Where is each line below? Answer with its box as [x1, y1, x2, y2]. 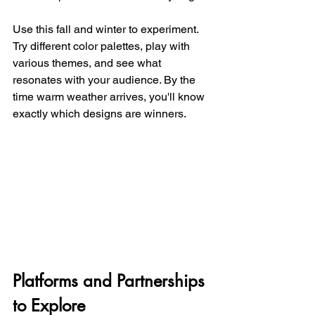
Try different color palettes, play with [13, 39, 193, 53]
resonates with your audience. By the [13, 73, 198, 87]
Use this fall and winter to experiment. [13, 22, 201, 37]
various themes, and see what [13, 56, 164, 70]
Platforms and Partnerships [13, 269, 210, 292]
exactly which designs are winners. [13, 107, 186, 121]
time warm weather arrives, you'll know [13, 90, 207, 104]
